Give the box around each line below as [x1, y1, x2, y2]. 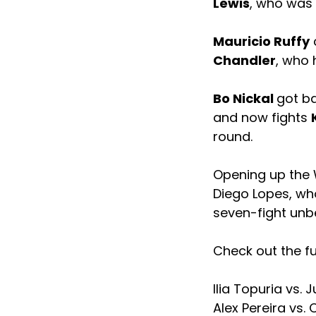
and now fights [213, 109, 311, 127]
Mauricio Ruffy [213, 32, 310, 51]
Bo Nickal [213, 90, 276, 108]
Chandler [213, 51, 276, 70]
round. [213, 128, 253, 146]
